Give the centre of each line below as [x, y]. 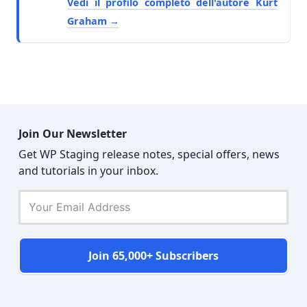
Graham [88, 21]
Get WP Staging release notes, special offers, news [149, 154]
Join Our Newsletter [73, 133]
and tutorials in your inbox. [88, 170]
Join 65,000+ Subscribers [153, 255]
